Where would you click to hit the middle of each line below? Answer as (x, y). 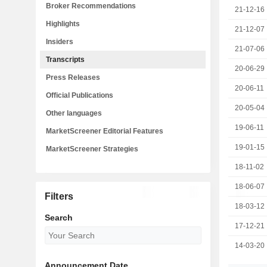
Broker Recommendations (91, 6)
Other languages (74, 113)
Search (58, 218)
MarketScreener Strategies (92, 149)
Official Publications (80, 95)
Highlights (63, 24)
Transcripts (65, 60)
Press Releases (73, 77)
